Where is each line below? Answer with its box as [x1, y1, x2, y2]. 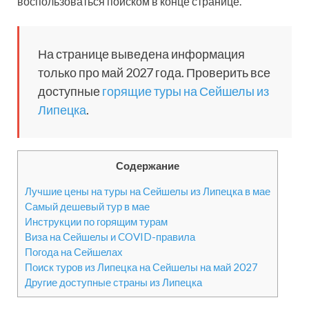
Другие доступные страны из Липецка [25, 276, 202, 289]
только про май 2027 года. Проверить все [38, 65, 270, 80]
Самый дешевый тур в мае [25, 200, 150, 213]
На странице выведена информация [38, 46, 245, 61]
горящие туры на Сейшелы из [102, 83, 269, 99]
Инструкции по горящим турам [25, 215, 168, 228]
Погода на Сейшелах [25, 246, 123, 259]
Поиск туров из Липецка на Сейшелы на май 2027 [25, 261, 258, 274]
